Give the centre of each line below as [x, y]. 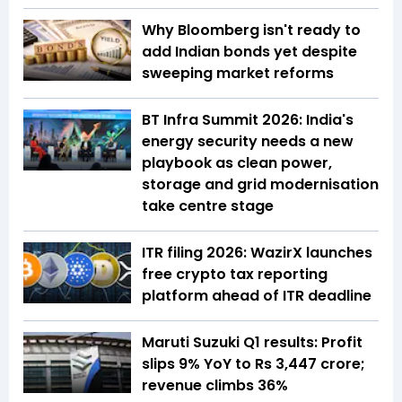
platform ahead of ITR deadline [257, 296]
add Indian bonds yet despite [249, 52]
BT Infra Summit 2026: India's [248, 120]
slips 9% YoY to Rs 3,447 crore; [253, 364]
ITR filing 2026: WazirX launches [257, 253]
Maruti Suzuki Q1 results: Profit [252, 343]
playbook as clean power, [237, 163]
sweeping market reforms [238, 74]
